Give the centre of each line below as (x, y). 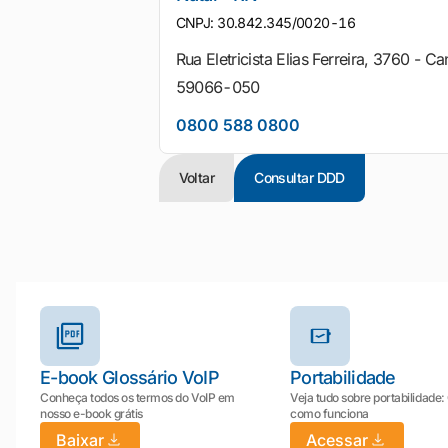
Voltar (196, 177)
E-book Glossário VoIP (129, 377)
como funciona (329, 413)
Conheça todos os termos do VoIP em (137, 397)
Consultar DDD (299, 177)
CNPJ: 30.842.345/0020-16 (265, 22)
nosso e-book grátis (91, 413)
